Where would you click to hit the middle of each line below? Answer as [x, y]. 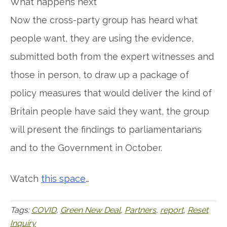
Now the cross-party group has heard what [104, 20]
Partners [140, 210]
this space [63, 179]
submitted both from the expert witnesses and [112, 56]
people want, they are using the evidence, [102, 38]
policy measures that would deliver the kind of [111, 93]
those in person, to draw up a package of [100, 75]
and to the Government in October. [86, 148]
